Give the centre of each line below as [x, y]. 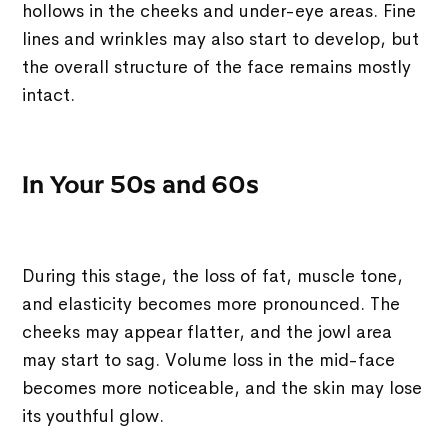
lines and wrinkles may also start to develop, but [221, 38]
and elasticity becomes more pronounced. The [211, 303]
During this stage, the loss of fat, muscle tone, [213, 275]
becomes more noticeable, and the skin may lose [222, 387]
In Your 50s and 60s [140, 184]
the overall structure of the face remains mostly [217, 66]
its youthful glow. [93, 415]
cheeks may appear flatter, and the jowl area [207, 331]
